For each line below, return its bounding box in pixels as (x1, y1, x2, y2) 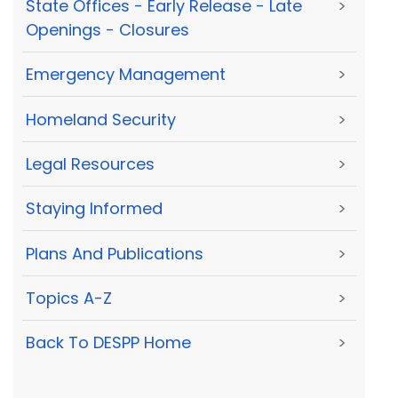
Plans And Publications (26, 242, 203, 265)
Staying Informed (26, 197, 163, 220)
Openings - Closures (26, 18, 189, 41)
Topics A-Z (26, 287, 112, 310)
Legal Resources (26, 152, 155, 175)
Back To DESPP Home (26, 331, 191, 354)
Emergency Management (26, 63, 226, 86)
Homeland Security (26, 107, 176, 131)
